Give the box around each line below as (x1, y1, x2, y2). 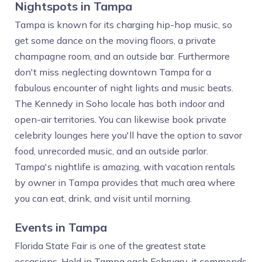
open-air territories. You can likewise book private (15, 113, 226, 125)
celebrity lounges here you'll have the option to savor (15, 129, 242, 141)
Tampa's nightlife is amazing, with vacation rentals (15, 161, 235, 173)
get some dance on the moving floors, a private (15, 35, 216, 46)
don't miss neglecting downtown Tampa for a (15, 66, 211, 78)
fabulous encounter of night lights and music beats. (15, 82, 233, 94)
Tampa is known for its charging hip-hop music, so (15, 19, 232, 30)
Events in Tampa (15, 220, 107, 235)
